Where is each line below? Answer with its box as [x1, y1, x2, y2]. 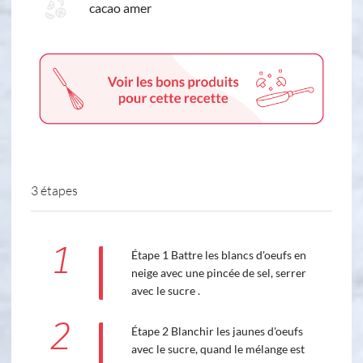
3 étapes [31, 182, 78, 199]
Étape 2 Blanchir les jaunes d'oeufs [130, 324, 303, 339]
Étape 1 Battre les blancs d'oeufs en [130, 248, 306, 263]
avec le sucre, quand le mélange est [130, 342, 305, 357]
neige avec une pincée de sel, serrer [130, 266, 306, 280]
